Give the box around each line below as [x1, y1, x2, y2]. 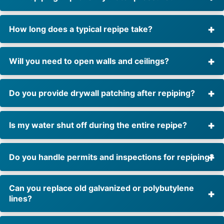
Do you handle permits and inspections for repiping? [9, 151, 214, 162]
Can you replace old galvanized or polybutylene [9, 183, 194, 193]
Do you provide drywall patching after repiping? [9, 87, 195, 98]
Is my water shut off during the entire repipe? [9, 119, 187, 130]
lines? [9, 193, 32, 204]
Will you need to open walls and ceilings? [9, 55, 169, 66]
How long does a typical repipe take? [9, 23, 152, 34]
